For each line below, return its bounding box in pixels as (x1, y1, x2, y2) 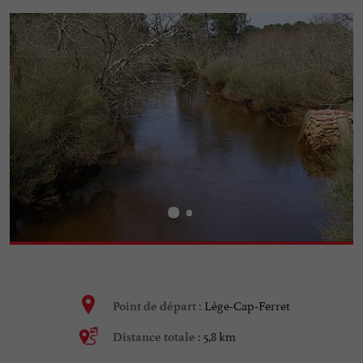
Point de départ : (112, 299, 204, 314)
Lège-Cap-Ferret (203, 295, 290, 314)
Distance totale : (112, 330, 203, 345)
